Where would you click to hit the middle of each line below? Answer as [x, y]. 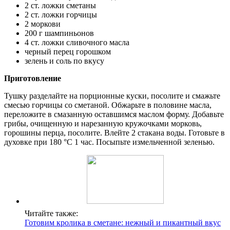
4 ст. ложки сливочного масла [77, 42]
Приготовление [33, 78]
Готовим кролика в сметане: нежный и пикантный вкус [123, 222]
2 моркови [43, 24]
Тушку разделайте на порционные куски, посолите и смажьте [112, 95]
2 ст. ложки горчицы [61, 14]
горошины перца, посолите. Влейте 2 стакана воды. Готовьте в [114, 132]
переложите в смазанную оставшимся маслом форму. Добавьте [114, 114]
